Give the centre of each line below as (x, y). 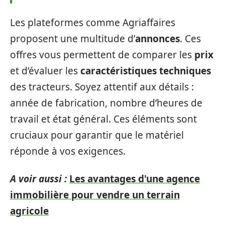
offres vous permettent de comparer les (102, 55)
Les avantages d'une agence (135, 179)
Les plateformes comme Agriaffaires (93, 23)
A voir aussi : (38, 179)
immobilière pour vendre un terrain (95, 195)
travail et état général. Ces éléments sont (103, 119)
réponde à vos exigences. (68, 151)
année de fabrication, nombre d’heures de (106, 103)
